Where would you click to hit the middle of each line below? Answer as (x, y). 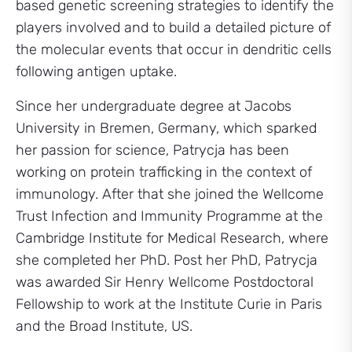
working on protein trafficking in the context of (164, 172)
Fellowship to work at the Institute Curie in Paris (169, 304)
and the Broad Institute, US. (104, 326)
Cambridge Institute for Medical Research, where (172, 238)
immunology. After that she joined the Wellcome (170, 194)
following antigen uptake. (96, 71)
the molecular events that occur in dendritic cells (174, 49)
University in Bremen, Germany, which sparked (166, 128)
